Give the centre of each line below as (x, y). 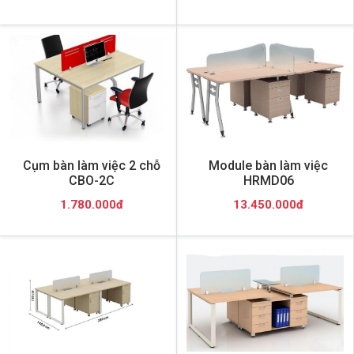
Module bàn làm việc (268, 165)
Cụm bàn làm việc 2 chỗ (91, 165)
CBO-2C (91, 180)
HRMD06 (268, 180)
